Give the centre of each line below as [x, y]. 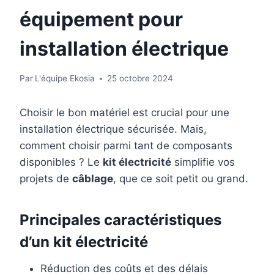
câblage [93, 179]
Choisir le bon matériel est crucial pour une [124, 113]
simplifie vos [203, 162]
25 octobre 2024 [140, 78]
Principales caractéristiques [120, 220]
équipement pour [101, 20]
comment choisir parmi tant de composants [126, 146]
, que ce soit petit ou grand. [181, 179]
